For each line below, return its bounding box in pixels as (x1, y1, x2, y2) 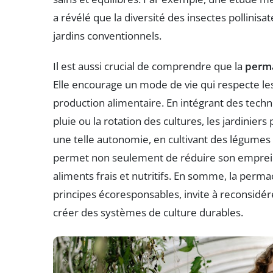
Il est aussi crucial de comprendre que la (53, 58, 245, 73)
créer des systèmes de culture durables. (53, 205, 243, 219)
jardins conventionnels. (53, 28, 161, 43)
